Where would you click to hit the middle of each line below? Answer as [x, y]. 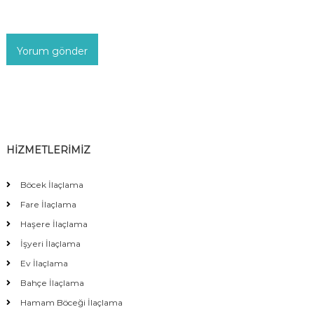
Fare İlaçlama [48, 204]
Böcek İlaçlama [52, 185]
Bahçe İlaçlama [52, 283]
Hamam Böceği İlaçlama [71, 302]
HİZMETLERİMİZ [48, 150]
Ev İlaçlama [44, 263]
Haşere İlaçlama [54, 224]
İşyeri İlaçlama [50, 244]
